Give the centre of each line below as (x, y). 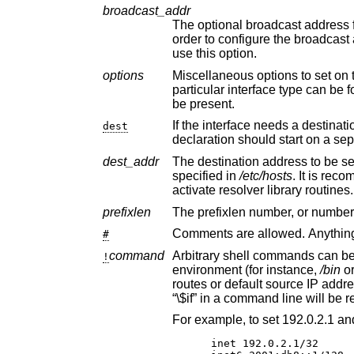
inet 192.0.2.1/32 (264, 344)
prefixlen (126, 212)
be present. (203, 104)
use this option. (237, 54)
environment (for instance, (246, 269)
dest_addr (130, 162)
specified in (205, 176)
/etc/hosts (265, 176)
